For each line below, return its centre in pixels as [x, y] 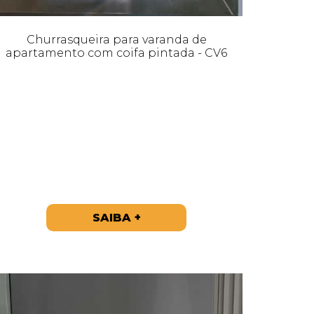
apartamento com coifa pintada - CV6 [116, 53]
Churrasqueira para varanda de [116, 39]
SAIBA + [116, 217]
